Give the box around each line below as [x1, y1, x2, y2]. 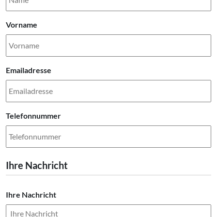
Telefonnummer [6, 111, 61, 121]
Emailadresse [6, 65, 51, 75]
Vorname [6, 20, 37, 30]
